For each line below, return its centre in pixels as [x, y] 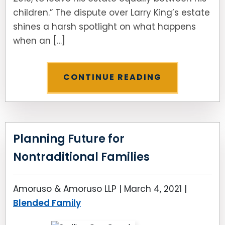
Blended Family [47, 203]
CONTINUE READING [113, 77]
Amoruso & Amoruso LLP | [69, 189]
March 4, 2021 [153, 189]
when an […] [39, 41]
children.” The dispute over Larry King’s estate [111, 13]
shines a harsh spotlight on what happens [104, 27]
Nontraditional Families [81, 157]
